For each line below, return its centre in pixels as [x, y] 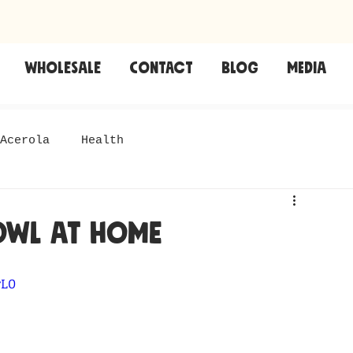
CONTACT [161, 65]
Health [102, 141]
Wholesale [62, 65]
